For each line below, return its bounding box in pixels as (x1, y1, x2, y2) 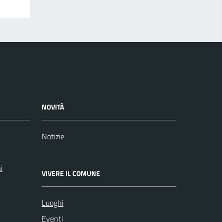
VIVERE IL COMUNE (42, 167, 100, 178)
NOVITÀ (42, 101, 64, 112)
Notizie (42, 130, 64, 142)
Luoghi (42, 196, 63, 209)
